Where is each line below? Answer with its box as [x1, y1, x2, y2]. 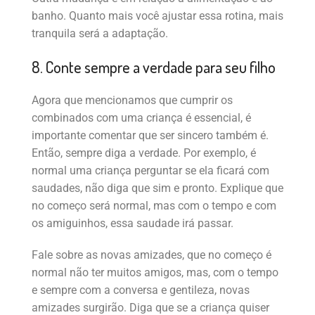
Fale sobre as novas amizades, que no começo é [32, 248, 271, 262]
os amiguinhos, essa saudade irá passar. [32, 217, 233, 231]
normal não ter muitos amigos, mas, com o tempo [32, 266, 278, 280]
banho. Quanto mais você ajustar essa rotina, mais [32, 9, 283, 23]
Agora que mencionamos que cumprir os [32, 94, 233, 108]
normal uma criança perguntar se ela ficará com [32, 164, 269, 178]
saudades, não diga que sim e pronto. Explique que [32, 181, 283, 195]
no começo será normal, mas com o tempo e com [32, 199, 276, 213]
